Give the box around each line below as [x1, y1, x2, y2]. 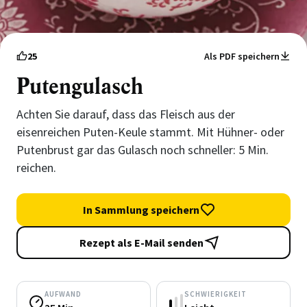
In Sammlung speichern [83, 203, 199, 217]
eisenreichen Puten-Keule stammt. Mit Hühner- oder [16, 124, 284, 140]
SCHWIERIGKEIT [184, 289, 247, 299]
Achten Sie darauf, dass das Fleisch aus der [16, 106, 235, 122]
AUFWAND [45, 289, 82, 299]
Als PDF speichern [204, 50, 280, 62]
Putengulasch [16, 73, 143, 101]
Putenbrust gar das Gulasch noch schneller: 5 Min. [16, 142, 269, 158]
